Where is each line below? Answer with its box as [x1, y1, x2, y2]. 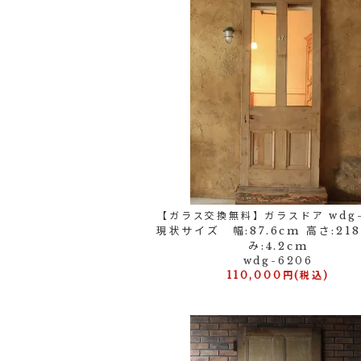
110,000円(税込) [227, 269, 330, 281]
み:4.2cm [248, 239, 309, 253]
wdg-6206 [243, 255, 314, 267]
